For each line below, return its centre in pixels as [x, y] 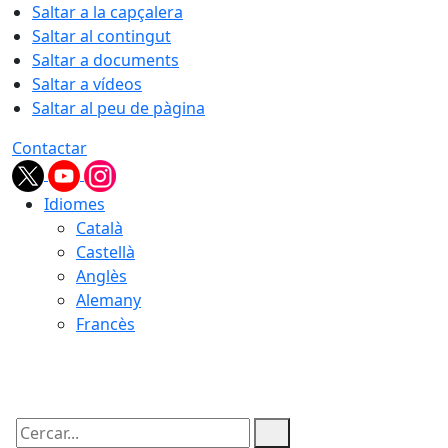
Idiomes [74, 204]
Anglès [101, 276]
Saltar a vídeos [87, 84]
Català [99, 228]
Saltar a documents [105, 60]
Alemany [108, 300]
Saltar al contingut [101, 36]
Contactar [49, 148]
